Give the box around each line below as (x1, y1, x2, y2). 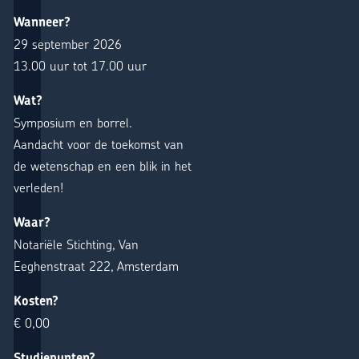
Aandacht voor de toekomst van (14, 135, 184, 152)
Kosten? (14, 292, 58, 309)
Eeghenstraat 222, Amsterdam (14, 256, 179, 274)
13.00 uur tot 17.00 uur (14, 56, 147, 74)
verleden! (14, 178, 63, 196)
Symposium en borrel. (14, 113, 132, 131)
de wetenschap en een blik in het (14, 156, 192, 174)
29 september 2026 (14, 34, 122, 52)
